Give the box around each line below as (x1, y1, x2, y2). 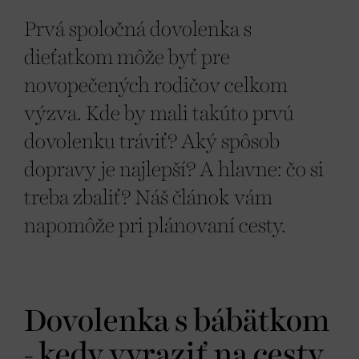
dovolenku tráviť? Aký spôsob (24, 131, 280, 152)
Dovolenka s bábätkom (24, 306, 330, 337)
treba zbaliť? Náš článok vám (24, 188, 272, 208)
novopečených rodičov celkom (24, 75, 288, 96)
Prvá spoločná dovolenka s (24, 19, 252, 40)
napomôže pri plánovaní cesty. (24, 216, 286, 236)
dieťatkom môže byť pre (24, 47, 230, 68)
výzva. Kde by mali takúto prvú (24, 103, 294, 124)
